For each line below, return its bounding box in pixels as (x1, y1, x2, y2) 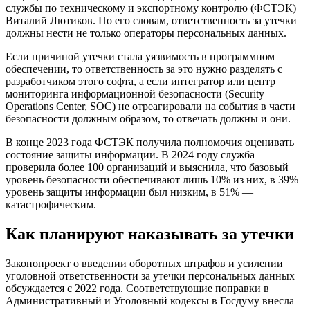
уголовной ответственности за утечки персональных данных (6, 269, 295, 282)
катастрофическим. (6, 198, 96, 210)
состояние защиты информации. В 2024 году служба (6, 148, 255, 161)
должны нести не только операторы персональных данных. (6, 26, 286, 39)
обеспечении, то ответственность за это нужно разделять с (6, 62, 282, 75)
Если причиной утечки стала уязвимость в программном (6, 50, 275, 62)
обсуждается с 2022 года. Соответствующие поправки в (6, 282, 269, 294)
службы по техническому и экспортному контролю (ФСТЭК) (6, 1, 296, 14)
